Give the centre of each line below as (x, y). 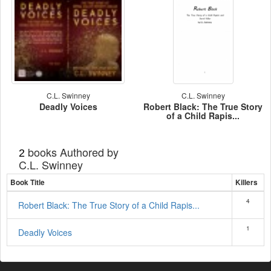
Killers (247, 182)
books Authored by (72, 152)
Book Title (28, 182)
